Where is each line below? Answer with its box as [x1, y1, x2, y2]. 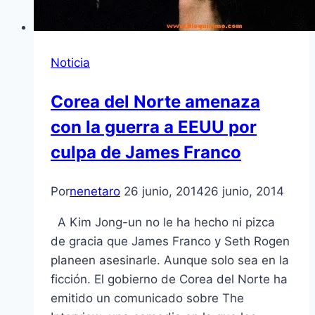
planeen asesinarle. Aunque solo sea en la [51, 253, 289, 268]
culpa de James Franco [51, 142, 241, 163]
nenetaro [70, 184, 120, 199]
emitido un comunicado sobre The [51, 291, 244, 306]
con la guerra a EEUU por [51, 117, 257, 138]
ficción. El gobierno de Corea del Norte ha [51, 272, 288, 287]
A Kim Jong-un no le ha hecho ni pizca [51, 215, 275, 230]
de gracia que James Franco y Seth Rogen [51, 234, 290, 249]
